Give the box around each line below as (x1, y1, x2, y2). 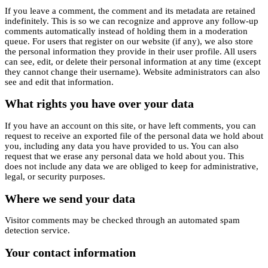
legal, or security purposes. (5, 172, 105, 182)
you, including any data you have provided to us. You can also (5, 141, 239, 151)
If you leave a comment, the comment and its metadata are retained (5, 5, 255, 16)
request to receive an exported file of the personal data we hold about (5, 131, 263, 141)
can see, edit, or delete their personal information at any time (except (5, 56, 261, 66)
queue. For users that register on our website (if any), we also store (5, 36, 253, 46)
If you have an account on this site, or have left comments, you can (5, 121, 256, 131)
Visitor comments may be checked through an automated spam (5, 215, 240, 226)
